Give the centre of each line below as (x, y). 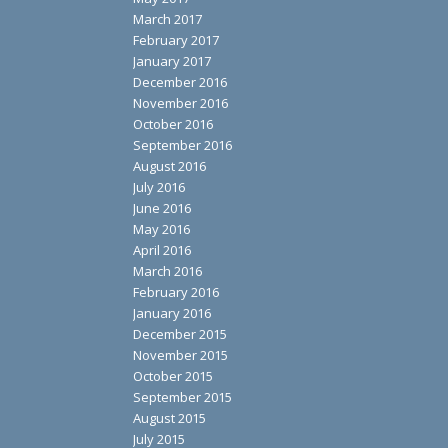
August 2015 (169, 418)
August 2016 (169, 166)
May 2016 (161, 229)
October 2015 (172, 376)
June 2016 (161, 208)
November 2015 (180, 355)
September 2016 (182, 145)
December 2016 (179, 82)
